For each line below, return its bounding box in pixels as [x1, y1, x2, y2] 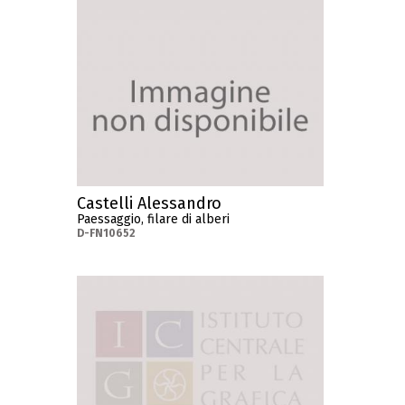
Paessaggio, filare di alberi [77, 212, 231, 228]
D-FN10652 [77, 227, 137, 240]
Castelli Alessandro [77, 193, 222, 214]
